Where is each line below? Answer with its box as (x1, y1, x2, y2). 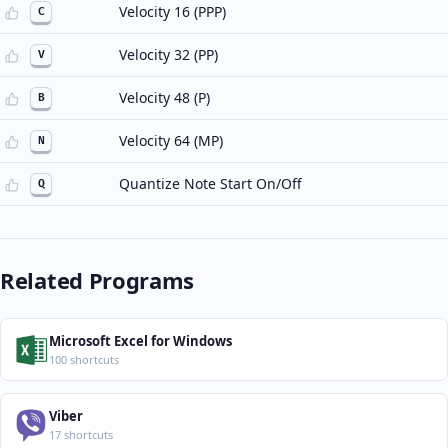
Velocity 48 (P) (119, 88, 210, 107)
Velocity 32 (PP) (119, 45, 218, 64)
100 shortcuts (49, 352, 119, 367)
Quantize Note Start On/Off (119, 174, 302, 193)
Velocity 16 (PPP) (119, 2, 226, 21)
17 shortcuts (49, 427, 113, 442)
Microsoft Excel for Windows (49, 332, 232, 350)
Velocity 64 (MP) (119, 131, 223, 150)
